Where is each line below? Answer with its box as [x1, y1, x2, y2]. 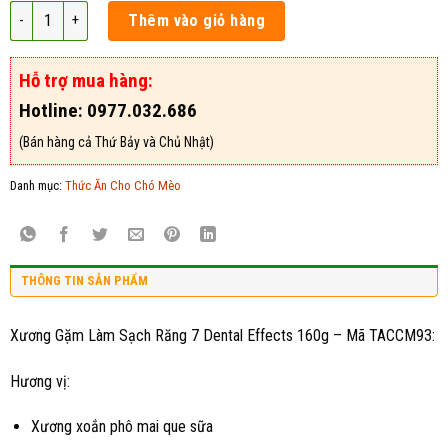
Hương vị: [10, 371, 70, 391]
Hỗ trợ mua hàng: [19, 68, 153, 92]
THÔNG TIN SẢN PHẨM [21, 272, 148, 288]
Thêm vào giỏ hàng [128, 10, 266, 30]
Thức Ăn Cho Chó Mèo [65, 177, 181, 193]
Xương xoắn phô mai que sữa [30, 417, 213, 437]
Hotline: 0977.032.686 [19, 98, 197, 122]
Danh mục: [10, 177, 65, 193]
